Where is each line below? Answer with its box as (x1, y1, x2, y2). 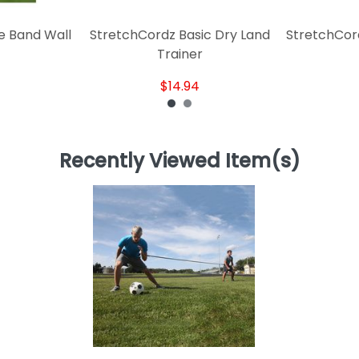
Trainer (157, 44, 204, 63)
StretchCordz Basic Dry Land (90, 25, 271, 44)
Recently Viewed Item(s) (58, 147, 301, 174)
